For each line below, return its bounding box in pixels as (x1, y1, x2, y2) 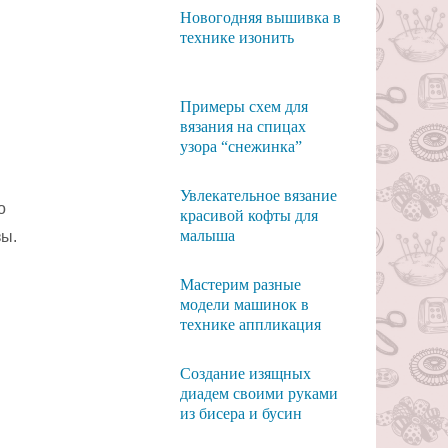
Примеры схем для (179, 98, 308, 115)
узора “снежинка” (179, 138, 302, 155)
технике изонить (179, 29, 294, 46)
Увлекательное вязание (179, 187, 337, 204)
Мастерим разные (179, 276, 301, 293)
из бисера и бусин (179, 405, 302, 422)
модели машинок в (179, 296, 309, 313)
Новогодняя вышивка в (179, 9, 341, 26)
